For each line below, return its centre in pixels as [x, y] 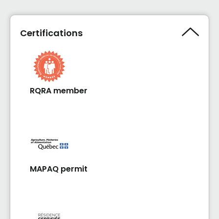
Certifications [51, 33]
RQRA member [59, 91]
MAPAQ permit [59, 169]
